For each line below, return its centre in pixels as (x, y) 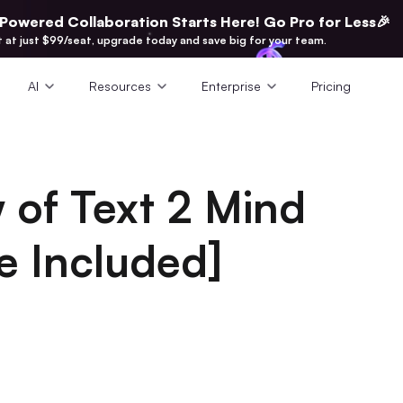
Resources (120, 86)
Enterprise (231, 86)
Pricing (331, 86)
